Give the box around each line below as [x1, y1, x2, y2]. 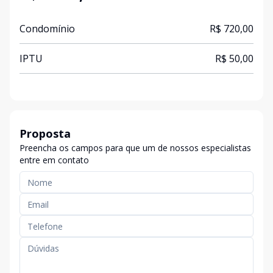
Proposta [19, 126, 71, 141]
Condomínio [19, 22, 75, 35]
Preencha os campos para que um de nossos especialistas [19, 142, 251, 154]
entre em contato [19, 154, 89, 166]
